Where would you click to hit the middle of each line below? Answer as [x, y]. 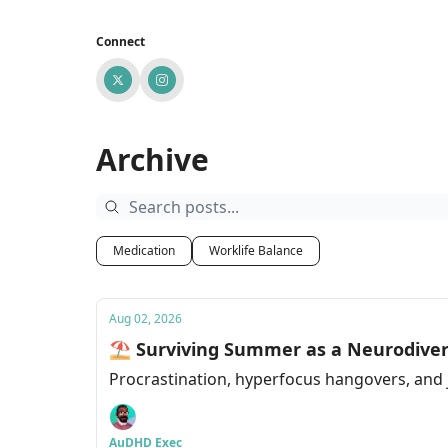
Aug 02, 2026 [145, 318]
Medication [144, 250]
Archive [152, 159]
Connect [120, 41]
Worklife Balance [256, 250]
